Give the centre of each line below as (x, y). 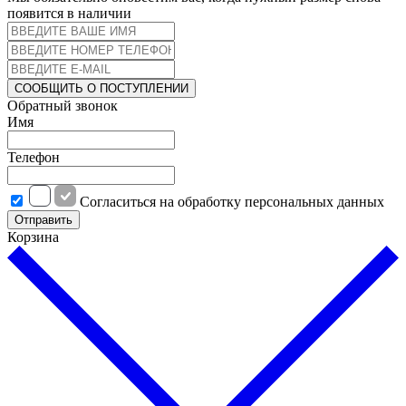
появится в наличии (69, 13)
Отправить (43, 219)
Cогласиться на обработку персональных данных (232, 201)
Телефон (34, 157)
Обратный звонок (63, 105)
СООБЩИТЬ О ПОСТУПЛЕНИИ (101, 88)
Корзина (33, 237)
